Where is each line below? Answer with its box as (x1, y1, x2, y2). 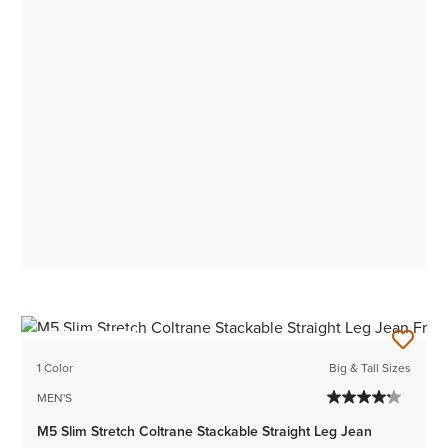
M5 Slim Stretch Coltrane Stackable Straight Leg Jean (37, 421, 373, 443)
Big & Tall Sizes (328, 359, 411, 378)
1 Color (37, 359, 74, 378)
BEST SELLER (50, 337, 124, 356)
